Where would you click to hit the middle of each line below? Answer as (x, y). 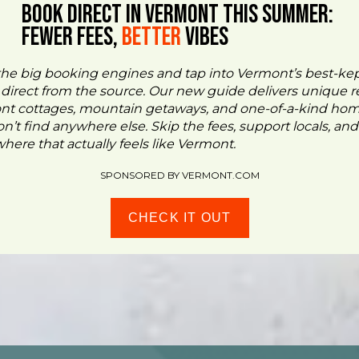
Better (151, 37)
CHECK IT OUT (179, 218)
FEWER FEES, (72, 37)
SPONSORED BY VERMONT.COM (179, 175)
